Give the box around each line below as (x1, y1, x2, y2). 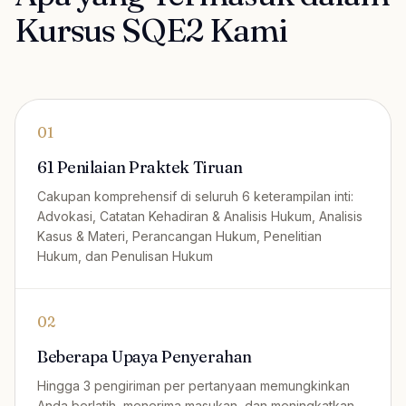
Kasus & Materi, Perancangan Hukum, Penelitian (37, 228, 322, 244)
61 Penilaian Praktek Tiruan (37, 157, 243, 178)
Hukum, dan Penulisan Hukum (37, 248, 213, 264)
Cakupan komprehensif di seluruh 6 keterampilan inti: (37, 188, 353, 204)
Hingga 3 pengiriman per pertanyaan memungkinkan (37, 378, 350, 393)
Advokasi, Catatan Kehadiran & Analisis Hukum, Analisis (37, 208, 362, 224)
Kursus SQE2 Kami (14, 10, 287, 50)
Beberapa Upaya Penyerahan (37, 346, 252, 367)
